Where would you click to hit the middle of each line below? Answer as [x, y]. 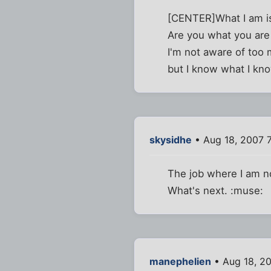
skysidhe [171, 139]
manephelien [180, 262]
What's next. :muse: [216, 191]
